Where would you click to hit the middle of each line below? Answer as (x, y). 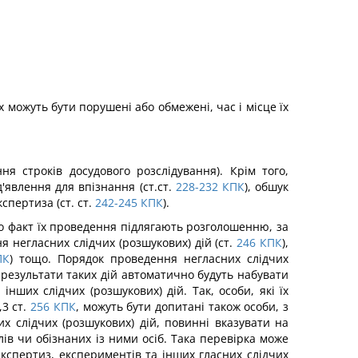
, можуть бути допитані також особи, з (182, 306)
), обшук (267, 187)
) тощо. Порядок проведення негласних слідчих (149, 259)
